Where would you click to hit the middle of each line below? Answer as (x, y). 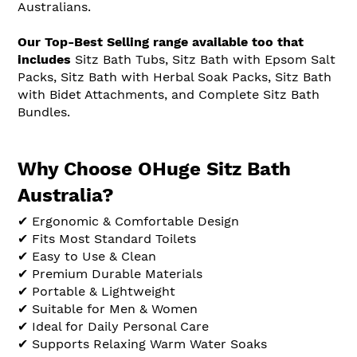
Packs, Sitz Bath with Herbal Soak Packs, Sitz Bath (175, 76)
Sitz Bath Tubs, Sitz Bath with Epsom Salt (203, 59)
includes (44, 59)
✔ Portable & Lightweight (96, 291)
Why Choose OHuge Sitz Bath (154, 169)
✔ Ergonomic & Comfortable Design (128, 221)
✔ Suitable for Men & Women (108, 308)
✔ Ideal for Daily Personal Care (113, 326)
